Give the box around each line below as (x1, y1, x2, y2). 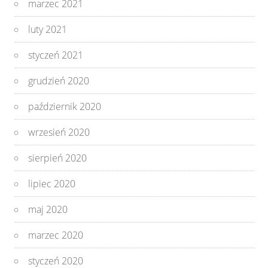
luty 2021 (28, 22, 68, 36)
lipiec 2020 (28, 176, 76, 190)
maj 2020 (28, 202, 68, 216)
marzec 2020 (28, 228, 84, 242)
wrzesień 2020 (28, 125, 90, 139)
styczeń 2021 (28, 48, 84, 62)
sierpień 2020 (28, 151, 87, 165)
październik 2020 (28, 99, 102, 113)
